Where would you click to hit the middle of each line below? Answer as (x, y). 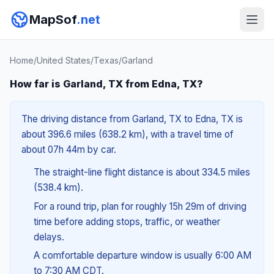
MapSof (53, 20)
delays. (49, 237)
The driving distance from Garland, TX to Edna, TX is (132, 119)
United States (64, 60)
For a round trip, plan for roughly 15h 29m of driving (140, 206)
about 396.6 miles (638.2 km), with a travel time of (128, 134)
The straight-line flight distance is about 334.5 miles (142, 172)
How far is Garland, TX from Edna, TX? (106, 84)
